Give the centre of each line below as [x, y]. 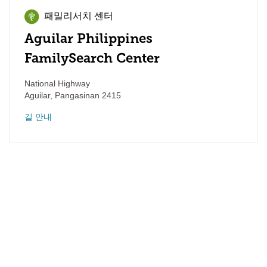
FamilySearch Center [92, 58]
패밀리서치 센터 [79, 17]
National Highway [57, 83]
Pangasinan [76, 95]
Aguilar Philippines [89, 38]
